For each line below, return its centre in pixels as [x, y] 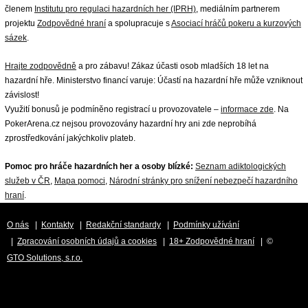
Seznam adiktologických [241, 166]
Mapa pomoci [80, 180]
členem [20, 9]
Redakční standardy [123, 224]
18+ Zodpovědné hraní [212, 241]
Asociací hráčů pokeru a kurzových [236, 23]
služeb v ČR [27, 180]
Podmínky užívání [206, 224]
